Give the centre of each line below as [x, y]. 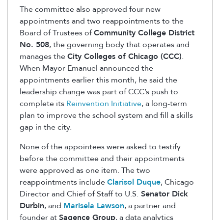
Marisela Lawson [94, 206]
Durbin [32, 206]
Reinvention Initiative [104, 103]
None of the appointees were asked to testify [100, 147]
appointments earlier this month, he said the [98, 80]
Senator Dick [163, 194]
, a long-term [164, 103]
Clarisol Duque [134, 182]
